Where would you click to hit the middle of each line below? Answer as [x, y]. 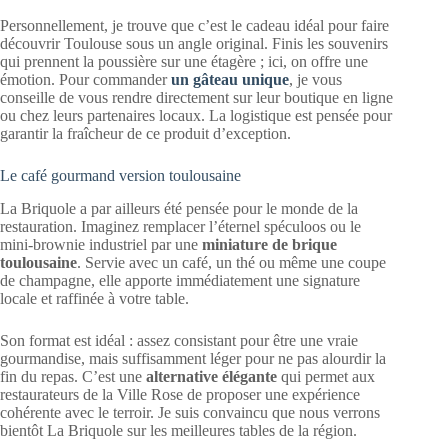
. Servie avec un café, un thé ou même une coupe [231, 262]
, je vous [315, 80]
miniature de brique [269, 244]
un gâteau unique [230, 80]
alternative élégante [211, 376]
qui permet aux [326, 376]
